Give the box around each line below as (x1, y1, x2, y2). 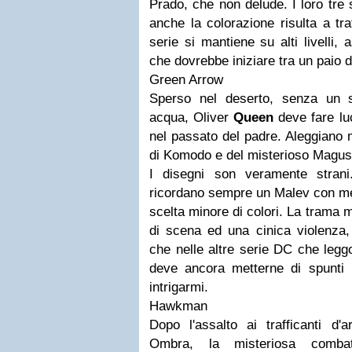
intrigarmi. (149, 280, 208, 295)
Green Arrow (149, 72, 223, 87)
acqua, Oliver (149, 110, 234, 125)
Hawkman (149, 299, 207, 313)
